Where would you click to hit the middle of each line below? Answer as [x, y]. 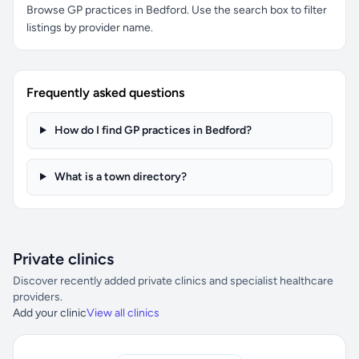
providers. [38, 297]
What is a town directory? [119, 177]
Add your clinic [50, 313]
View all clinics [123, 313]
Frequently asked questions [105, 93]
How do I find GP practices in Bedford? [151, 130]
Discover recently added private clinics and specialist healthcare [173, 281]
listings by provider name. [90, 28]
